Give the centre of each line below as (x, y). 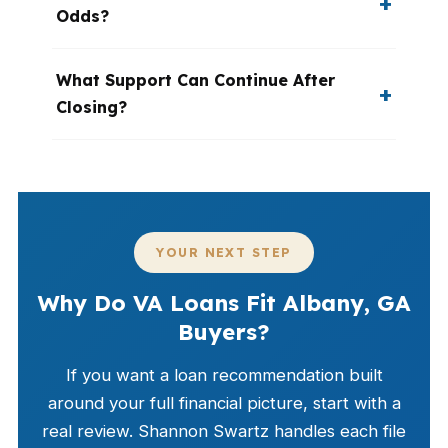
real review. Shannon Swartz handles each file (224, 431)
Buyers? (224, 332)
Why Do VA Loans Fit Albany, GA (224, 303)
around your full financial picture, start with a (224, 403)
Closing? (91, 107)
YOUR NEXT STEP (224, 252)
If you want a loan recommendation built (224, 375)
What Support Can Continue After (195, 80)
